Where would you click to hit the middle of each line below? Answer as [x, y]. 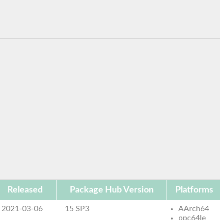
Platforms [194, 190]
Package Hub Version [111, 190]
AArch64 [194, 208]
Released [25, 190]
